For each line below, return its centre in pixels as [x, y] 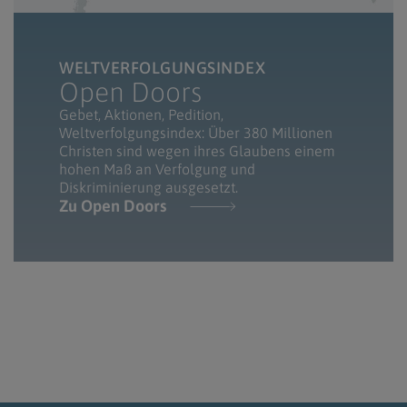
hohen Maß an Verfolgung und [157, 169]
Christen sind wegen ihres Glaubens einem [197, 150]
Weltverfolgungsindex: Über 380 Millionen [196, 132]
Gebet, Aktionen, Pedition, [141, 114]
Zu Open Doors [113, 205]
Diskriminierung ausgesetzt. [150, 187]
